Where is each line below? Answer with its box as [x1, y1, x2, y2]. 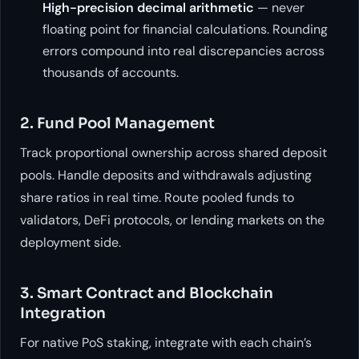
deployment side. [20, 233, 121, 251]
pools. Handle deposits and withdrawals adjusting [20, 166, 312, 184]
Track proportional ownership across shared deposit [20, 143, 327, 161]
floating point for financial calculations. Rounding [42, 20, 328, 38]
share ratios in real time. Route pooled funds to [20, 188, 294, 206]
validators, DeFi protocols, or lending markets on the [20, 211, 325, 228]
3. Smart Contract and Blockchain [20, 284, 273, 303]
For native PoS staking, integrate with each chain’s [20, 334, 312, 352]
